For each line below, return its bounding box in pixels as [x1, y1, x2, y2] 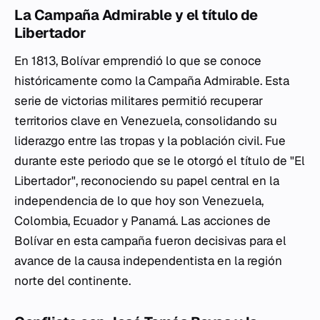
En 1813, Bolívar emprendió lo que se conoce [14, 53, 261, 69]
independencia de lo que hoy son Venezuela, [14, 193, 264, 209]
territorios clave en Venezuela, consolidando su [14, 113, 277, 129]
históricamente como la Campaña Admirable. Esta [14, 73, 289, 89]
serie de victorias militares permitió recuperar [14, 93, 263, 109]
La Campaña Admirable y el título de [14, 6, 258, 24]
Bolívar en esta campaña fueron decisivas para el [14, 233, 286, 249]
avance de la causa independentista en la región [14, 253, 282, 269]
